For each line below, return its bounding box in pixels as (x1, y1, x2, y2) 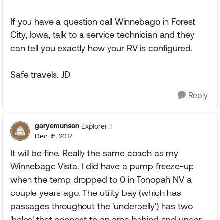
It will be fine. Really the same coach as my (10, 148, 178, 158)
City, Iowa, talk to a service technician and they (10, 29, 194, 40)
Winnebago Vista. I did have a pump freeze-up (10, 161, 194, 171)
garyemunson (35, 122, 79, 130)
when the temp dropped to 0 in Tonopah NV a (10, 174, 192, 185)
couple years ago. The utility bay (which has (10, 188, 181, 198)
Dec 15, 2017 (35, 132, 72, 140)
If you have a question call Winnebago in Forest (10, 16, 195, 27)
